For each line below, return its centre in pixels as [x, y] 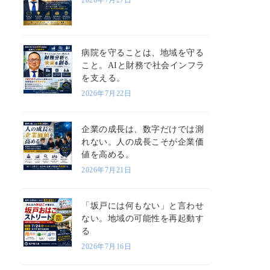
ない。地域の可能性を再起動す [143, 218]
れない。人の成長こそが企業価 [143, 142]
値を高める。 [108, 154]
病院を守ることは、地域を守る [143, 52]
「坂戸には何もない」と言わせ [143, 206]
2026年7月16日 [107, 246]
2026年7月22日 [107, 93]
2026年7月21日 [107, 170]
